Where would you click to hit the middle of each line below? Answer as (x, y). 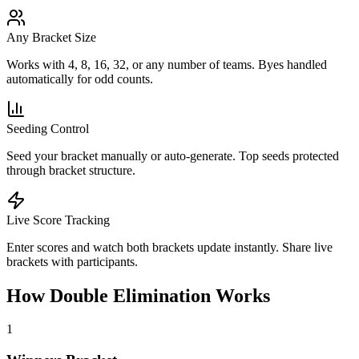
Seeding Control (48, 128)
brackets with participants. (72, 261)
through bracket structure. (71, 170)
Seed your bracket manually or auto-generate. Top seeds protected (173, 155)
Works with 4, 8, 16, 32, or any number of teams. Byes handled (167, 64)
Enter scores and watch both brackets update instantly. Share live (169, 247)
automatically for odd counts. (80, 79)
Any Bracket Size (51, 37)
